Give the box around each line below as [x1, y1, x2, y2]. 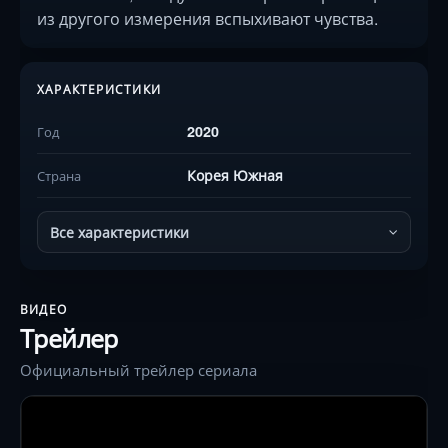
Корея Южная [187, 165, 284, 185]
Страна [37, 166, 81, 185]
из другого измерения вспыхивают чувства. [37, 7, 378, 30]
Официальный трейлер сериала [20, 359, 257, 380]
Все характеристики [50, 222, 189, 242]
